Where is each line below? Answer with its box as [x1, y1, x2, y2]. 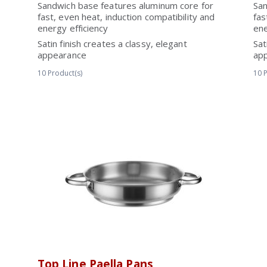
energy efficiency [37, 22, 108, 34]
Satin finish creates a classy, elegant [37, 38, 187, 49]
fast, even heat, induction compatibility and [37, 11, 215, 23]
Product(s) [47, 68, 82, 78]
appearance [37, 49, 86, 61]
